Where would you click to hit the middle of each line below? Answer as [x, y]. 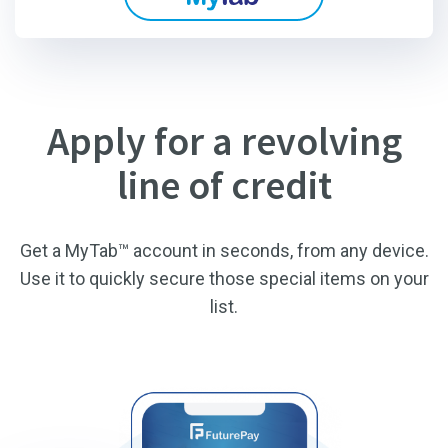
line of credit [224, 185]
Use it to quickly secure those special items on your [224, 278]
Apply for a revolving [224, 141]
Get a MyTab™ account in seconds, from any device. [224, 250]
